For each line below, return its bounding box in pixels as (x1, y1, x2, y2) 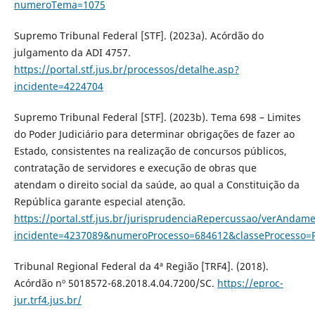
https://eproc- (217, 276, 283, 290)
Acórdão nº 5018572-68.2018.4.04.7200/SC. (13, 276, 217, 290)
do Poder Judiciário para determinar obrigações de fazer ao (13, 127, 295, 141)
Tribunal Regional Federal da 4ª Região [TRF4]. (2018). (13, 259, 269, 273)
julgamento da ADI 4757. (13, 45, 131, 59)
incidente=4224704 (13, 79, 103, 93)
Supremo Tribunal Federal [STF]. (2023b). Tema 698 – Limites (13, 110, 301, 124)
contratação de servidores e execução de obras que (13, 160, 257, 174)
